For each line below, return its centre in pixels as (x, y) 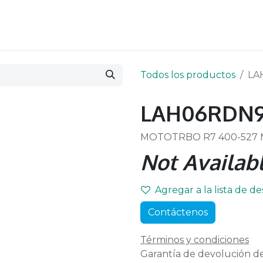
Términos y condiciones (195, 240)
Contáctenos (178, 212)
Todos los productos (188, 75)
